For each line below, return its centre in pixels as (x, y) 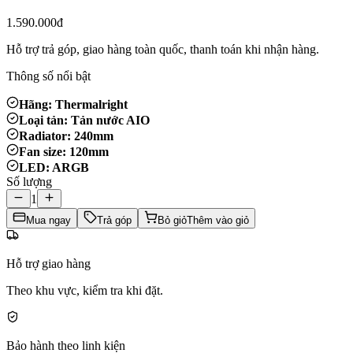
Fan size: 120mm (64, 151)
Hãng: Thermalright (73, 104)
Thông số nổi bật (48, 76)
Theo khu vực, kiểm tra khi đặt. (85, 290)
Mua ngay (48, 220)
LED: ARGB (54, 167)
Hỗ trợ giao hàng (48, 263)
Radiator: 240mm (66, 136)
